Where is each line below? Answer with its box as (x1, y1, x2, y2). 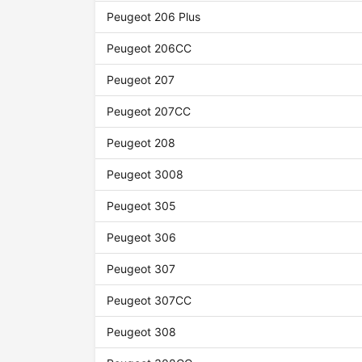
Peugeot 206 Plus (107, 10, 201, 24)
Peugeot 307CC (107, 293, 192, 308)
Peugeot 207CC (107, 104, 192, 119)
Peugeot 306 (107, 230, 177, 245)
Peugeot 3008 (107, 167, 184, 182)
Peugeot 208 (107, 136, 176, 150)
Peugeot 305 (107, 199, 177, 213)
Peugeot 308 (107, 325, 177, 339)
